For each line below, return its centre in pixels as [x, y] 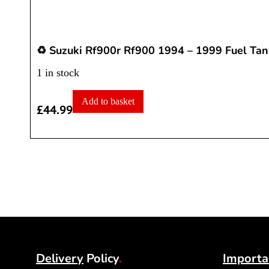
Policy [101, 259]
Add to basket [108, 101]
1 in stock [58, 73]
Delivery [60, 259]
